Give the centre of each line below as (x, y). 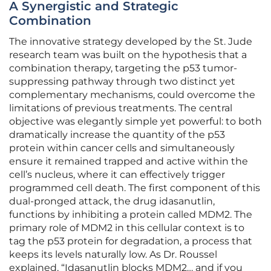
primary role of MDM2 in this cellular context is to (127, 228)
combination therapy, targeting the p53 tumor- (123, 68)
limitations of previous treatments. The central (121, 108)
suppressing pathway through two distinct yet (122, 82)
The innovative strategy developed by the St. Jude (131, 42)
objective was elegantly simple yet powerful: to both (135, 122)
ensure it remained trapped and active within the (129, 162)
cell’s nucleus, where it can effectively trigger (117, 175)
